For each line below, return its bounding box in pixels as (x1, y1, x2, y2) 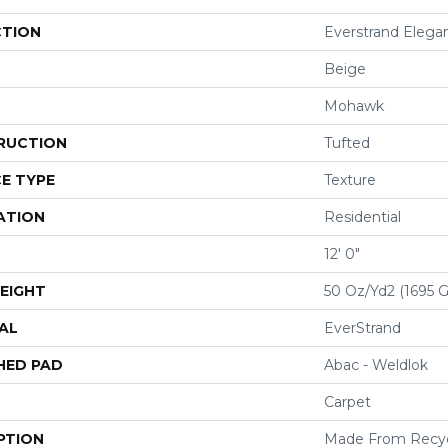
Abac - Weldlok (324, 356, 428, 374)
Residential (324, 208, 401, 226)
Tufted (324, 134, 370, 152)
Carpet (324, 393, 371, 411)
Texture (324, 171, 376, 189)
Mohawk (324, 97, 384, 115)
